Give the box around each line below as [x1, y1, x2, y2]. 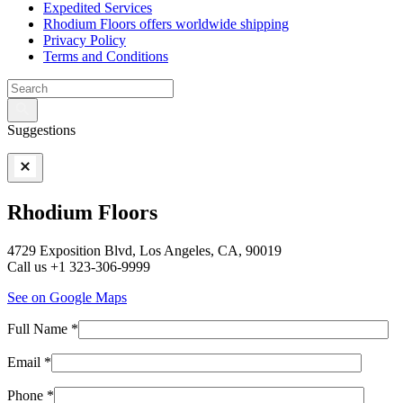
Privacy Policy [43, 31, 126, 48]
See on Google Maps [7, 289, 127, 305]
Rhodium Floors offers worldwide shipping [43, 15, 289, 31]
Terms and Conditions [43, 48, 168, 64]
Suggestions [7, 121, 76, 138]
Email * [7, 354, 51, 370]
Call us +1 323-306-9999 [7, 258, 150, 274]
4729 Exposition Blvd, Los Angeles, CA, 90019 [7, 242, 282, 258]
